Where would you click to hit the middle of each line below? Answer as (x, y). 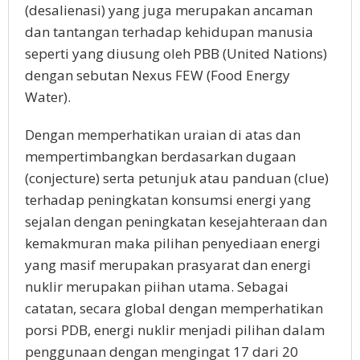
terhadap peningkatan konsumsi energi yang (168, 200)
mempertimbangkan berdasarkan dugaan (160, 156)
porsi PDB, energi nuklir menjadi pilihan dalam (175, 330)
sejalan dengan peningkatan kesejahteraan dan (176, 221)
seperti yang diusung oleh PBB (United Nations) (176, 53)
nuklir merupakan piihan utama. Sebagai (157, 286)
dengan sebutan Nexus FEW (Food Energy (157, 75)
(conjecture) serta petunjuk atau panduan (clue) (177, 178)
